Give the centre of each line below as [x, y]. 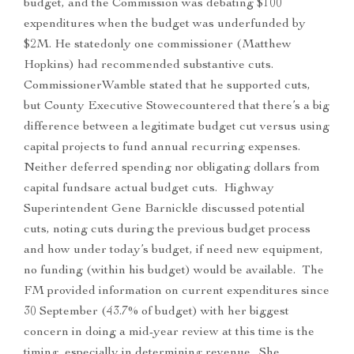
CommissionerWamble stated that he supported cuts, [167, 87]
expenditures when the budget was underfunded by [165, 25]
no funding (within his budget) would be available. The [174, 271]
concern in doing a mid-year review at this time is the [169, 333]
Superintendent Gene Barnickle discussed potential [164, 210]
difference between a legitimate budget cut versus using [177, 128]
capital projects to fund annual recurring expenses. [162, 148]
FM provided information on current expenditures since [177, 292]
